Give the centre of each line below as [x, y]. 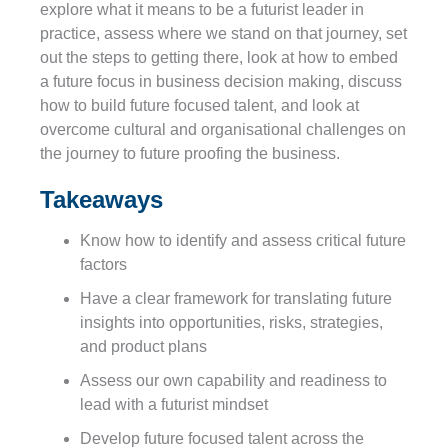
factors [107, 264]
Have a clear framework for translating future [236, 298]
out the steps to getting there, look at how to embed [219, 57]
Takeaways [101, 199]
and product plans [147, 346]
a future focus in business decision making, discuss [221, 81]
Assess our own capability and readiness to [233, 380]
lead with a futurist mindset [174, 404]
